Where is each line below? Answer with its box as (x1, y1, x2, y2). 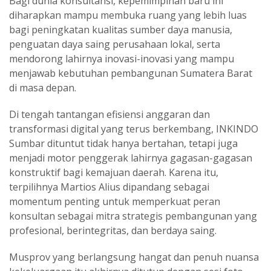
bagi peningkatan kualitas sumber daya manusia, (9, 23, 232, 36)
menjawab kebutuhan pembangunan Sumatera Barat (9, 67, 252, 80)
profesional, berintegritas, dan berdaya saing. (9, 224, 219, 237)
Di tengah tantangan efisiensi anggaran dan (9, 108, 210, 121)
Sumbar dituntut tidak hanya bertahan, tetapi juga (9, 137, 238, 150)
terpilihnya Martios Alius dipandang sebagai (9, 180, 209, 194)
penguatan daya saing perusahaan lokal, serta (9, 38, 220, 51)
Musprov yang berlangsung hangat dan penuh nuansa (9, 250, 259, 264)
